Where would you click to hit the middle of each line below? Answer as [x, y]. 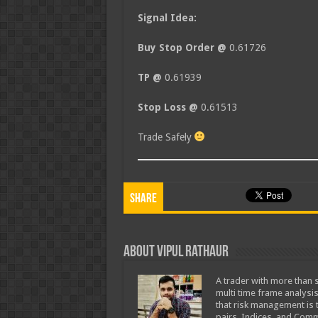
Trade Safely [166, 137]
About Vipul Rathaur [176, 252]
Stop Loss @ [169, 107]
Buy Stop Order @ [183, 48]
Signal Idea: [167, 18]
